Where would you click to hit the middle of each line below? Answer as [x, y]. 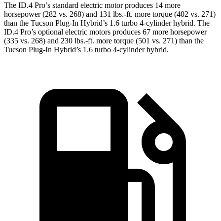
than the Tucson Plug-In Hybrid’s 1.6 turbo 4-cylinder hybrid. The [107, 23]
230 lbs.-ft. [77, 40]
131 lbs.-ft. [116, 14]
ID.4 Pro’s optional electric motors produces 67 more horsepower [105, 32]
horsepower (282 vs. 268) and [52, 14]
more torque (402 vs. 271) [174, 14]
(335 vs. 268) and [32, 40]
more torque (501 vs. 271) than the [149, 40]
